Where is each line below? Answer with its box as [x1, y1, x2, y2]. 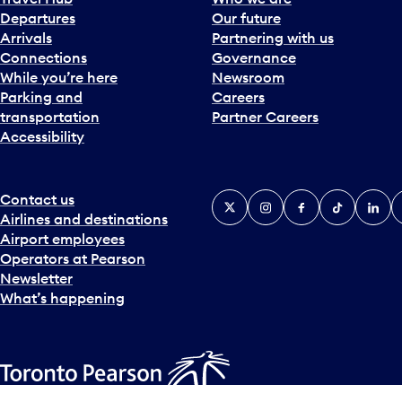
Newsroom [212, 68, 284, 86]
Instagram [248, 190, 318, 208]
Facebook [284, 190, 351, 208]
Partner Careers [212, 108, 319, 126]
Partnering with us [212, 29, 334, 47]
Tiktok [319, 190, 362, 208]
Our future [212, 9, 281, 27]
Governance [212, 48, 296, 66]
